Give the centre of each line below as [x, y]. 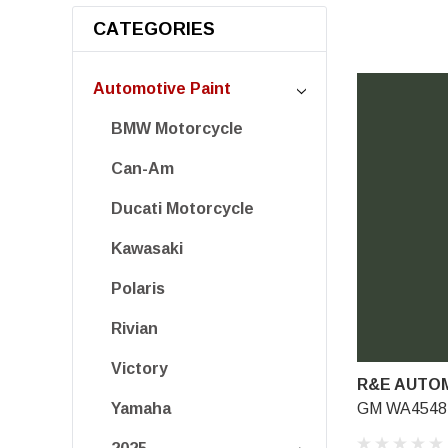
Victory [139, 368]
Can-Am [142, 168]
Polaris [138, 288]
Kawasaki [147, 248]
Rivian [134, 328]
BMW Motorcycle [177, 128]
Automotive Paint [162, 88]
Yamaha [141, 408]
